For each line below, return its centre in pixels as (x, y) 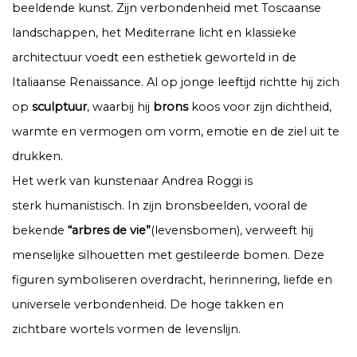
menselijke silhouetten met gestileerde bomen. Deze (168, 255)
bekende (40, 231)
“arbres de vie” (109, 231)
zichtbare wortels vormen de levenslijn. (126, 330)
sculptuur (59, 107)
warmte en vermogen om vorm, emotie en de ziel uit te (176, 132)
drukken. (37, 157)
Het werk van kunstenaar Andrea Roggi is (132, 181)
